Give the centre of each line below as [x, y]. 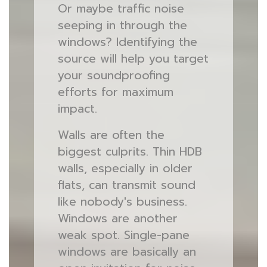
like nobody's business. [122, 202]
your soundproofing [114, 75]
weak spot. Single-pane [123, 235]
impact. [77, 109]
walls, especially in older [125, 168]
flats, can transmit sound [126, 185]
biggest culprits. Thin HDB [130, 152]
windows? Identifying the [127, 42]
